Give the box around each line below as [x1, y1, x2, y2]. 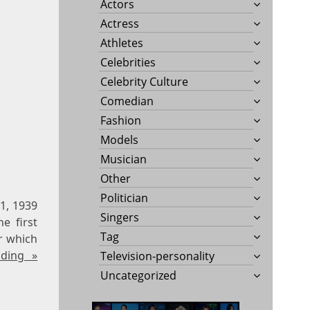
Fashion [100, 112, 142, 128]
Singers [100, 209, 140, 225]
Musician [100, 151, 147, 167]
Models [100, 131, 139, 147]
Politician [100, 190, 149, 206]
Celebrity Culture [100, 73, 189, 89]
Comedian [100, 93, 154, 109]
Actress [100, 15, 140, 31]
